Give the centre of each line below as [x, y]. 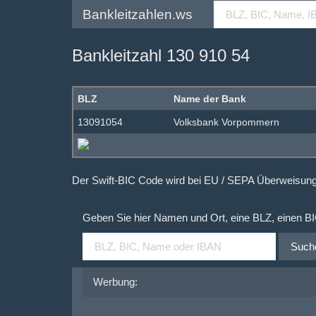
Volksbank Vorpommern [226, 122]
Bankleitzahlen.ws [138, 14]
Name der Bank [210, 99]
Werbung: [115, 282]
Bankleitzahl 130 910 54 [161, 55]
